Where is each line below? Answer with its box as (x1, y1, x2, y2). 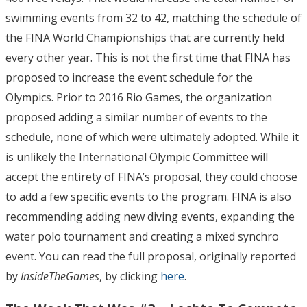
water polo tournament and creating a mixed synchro (5, 228, 279, 244)
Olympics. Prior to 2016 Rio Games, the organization (5, 89, 272, 105)
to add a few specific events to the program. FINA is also (5, 188, 291, 204)
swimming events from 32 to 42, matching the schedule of (5, 10, 302, 25)
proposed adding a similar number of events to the (5, 109, 267, 125)
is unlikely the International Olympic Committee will (5, 149, 268, 164)
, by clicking (99, 268, 160, 284)
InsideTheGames (21, 268, 99, 284)
